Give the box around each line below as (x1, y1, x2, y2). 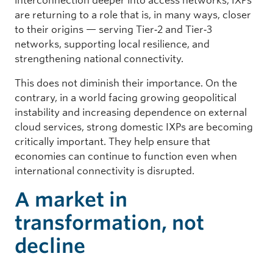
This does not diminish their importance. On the (15, 77, 237, 89)
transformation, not (15, 210, 204, 235)
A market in (15, 187, 127, 211)
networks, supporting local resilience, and (15, 38, 210, 50)
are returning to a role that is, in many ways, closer (15, 9, 251, 21)
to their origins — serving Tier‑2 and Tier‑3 (15, 23, 212, 35)
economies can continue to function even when (15, 150, 237, 162)
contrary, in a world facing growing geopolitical (15, 91, 236, 104)
